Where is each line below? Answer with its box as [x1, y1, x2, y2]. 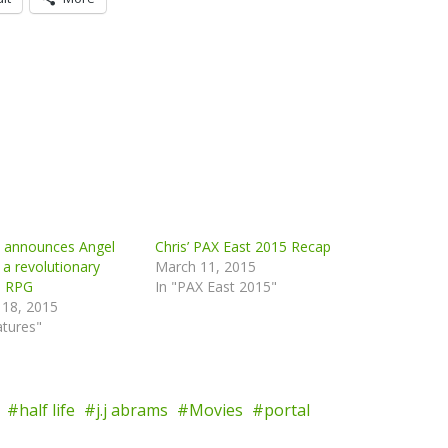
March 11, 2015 [155, 256, 256, 276]
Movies [189, 398, 243, 421]
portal [264, 398, 310, 421]
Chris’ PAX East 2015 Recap [155, 236, 331, 256]
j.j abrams [96, 398, 168, 421]
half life [19, 398, 75, 421]
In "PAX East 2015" [155, 276, 277, 296]
